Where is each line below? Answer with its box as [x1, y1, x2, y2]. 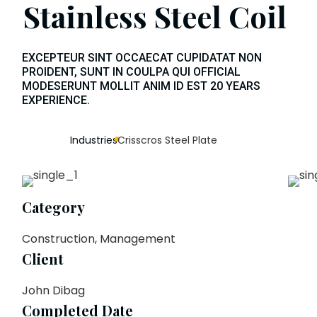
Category [22, 197, 85, 217]
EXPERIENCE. [22, 93, 90, 107]
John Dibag [22, 282, 85, 299]
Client [22, 248, 64, 268]
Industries [70, 132, 117, 147]
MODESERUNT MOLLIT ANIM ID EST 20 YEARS [22, 79, 260, 93]
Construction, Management [22, 230, 175, 247]
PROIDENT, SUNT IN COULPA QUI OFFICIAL [22, 64, 241, 79]
